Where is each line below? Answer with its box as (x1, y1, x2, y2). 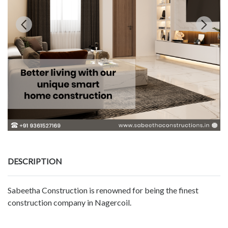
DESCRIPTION (8, 156, 62, 166)
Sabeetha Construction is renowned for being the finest (8, 185, 198, 195)
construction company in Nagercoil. (8, 197, 131, 208)
